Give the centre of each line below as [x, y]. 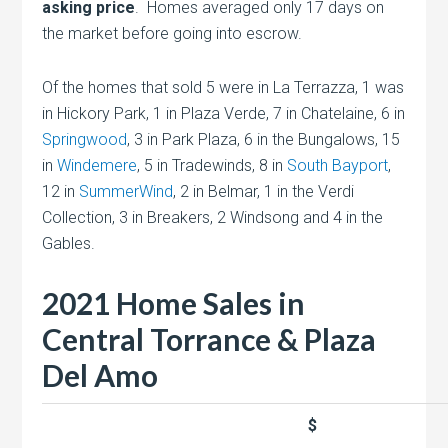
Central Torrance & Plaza [209, 338]
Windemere [97, 165]
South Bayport [338, 165]
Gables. [69, 243]
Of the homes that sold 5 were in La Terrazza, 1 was [223, 87]
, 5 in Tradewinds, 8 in [212, 165]
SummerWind [126, 191]
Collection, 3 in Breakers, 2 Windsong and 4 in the [213, 217]
